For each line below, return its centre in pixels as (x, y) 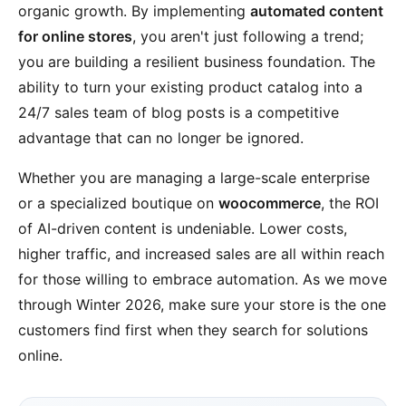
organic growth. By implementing (134, 11)
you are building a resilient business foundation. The (197, 62)
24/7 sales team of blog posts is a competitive (179, 112)
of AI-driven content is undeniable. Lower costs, (183, 228)
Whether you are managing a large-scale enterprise (194, 178)
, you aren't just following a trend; (248, 36)
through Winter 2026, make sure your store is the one (202, 304)
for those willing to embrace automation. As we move (203, 279)
